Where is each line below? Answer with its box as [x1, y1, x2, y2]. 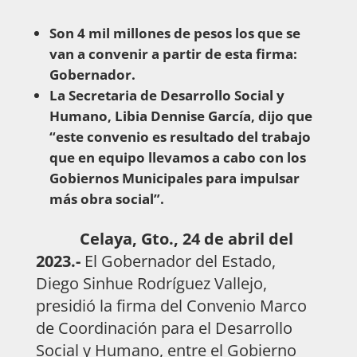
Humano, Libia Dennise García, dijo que [49, 106, 312, 125]
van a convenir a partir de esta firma [49, 44, 293, 63]
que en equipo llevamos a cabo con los [49, 147, 306, 167]
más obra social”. [49, 189, 164, 208]
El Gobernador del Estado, [80, 249, 276, 272]
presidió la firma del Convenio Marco [35, 294, 307, 316]
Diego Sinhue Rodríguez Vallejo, [35, 272, 267, 294]
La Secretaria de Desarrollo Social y [49, 85, 284, 104]
